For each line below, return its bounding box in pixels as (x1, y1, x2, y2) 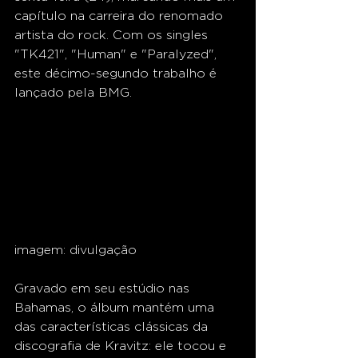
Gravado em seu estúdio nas (14, 281, 193, 296)
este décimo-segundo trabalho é (14, 66, 221, 80)
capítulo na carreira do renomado (14, 9, 227, 22)
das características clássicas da (14, 320, 212, 334)
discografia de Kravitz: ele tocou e (14, 339, 230, 353)
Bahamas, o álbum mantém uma (14, 300, 218, 315)
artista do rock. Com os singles (14, 28, 212, 42)
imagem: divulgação (14, 243, 137, 257)
